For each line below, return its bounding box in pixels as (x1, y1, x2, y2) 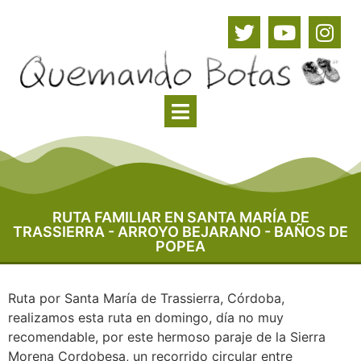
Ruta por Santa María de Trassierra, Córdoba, (8, 290, 284, 306)
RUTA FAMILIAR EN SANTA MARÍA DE (52, 209, 309, 226)
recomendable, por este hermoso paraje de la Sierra (8, 329, 326, 345)
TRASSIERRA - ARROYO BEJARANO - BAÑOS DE (13, 223, 348, 240)
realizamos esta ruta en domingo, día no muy (8, 309, 284, 326)
